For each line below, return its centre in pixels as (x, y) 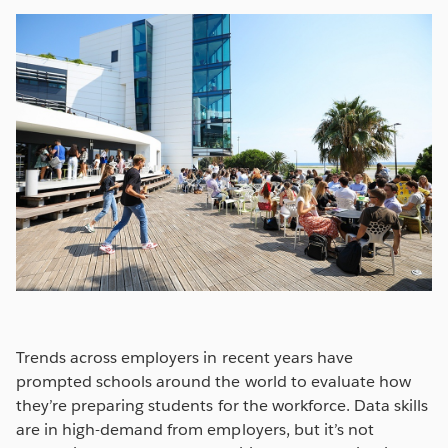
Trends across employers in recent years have (184, 357)
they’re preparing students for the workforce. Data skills (222, 405)
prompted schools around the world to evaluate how (213, 381)
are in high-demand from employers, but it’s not (195, 429)
